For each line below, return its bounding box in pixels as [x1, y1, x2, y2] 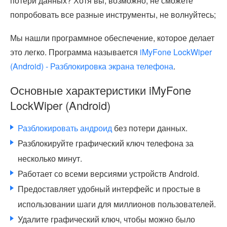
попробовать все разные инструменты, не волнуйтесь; [10, 9, 216, 20]
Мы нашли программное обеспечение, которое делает [10, 32, 214, 44]
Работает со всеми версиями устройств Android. [18, 168, 199, 179]
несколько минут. [18, 153, 82, 164]
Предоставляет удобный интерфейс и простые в [18, 183, 201, 195]
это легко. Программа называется [10, 46, 140, 58]
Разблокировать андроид [18, 122, 112, 134]
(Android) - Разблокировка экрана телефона [10, 60, 173, 72]
